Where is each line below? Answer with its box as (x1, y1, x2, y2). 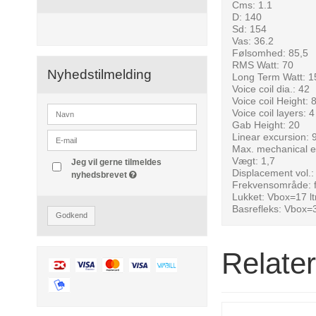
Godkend (55, 211, 87, 220)
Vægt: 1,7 (232, 154, 276, 166)
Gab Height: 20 (232, 119, 300, 130)
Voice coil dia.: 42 (232, 83, 310, 95)
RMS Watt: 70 (232, 59, 294, 71)
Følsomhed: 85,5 (232, 47, 309, 59)
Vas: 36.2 (232, 35, 274, 47)
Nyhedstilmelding (47, 67, 152, 83)
